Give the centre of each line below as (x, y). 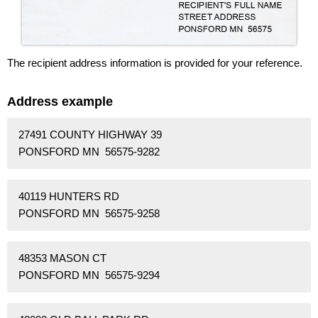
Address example (60, 101)
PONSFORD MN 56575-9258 (89, 213)
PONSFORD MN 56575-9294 (89, 275)
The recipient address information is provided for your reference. (155, 62)
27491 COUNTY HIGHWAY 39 (90, 134)
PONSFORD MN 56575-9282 (89, 151)
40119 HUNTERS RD (69, 196)
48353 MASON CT (62, 258)
